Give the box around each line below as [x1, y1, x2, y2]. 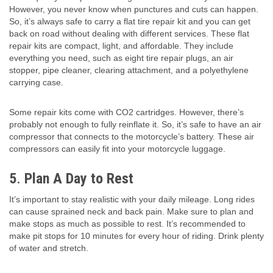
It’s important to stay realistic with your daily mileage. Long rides [9, 194, 255, 205]
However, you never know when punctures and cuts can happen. [9, 4, 258, 15]
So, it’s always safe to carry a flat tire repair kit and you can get [9, 16, 250, 27]
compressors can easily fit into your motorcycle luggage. [9, 144, 228, 154]
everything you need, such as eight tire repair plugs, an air [9, 53, 233, 63]
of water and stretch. [9, 243, 91, 253]
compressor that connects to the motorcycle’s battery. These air [9, 132, 254, 142]
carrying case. [9, 77, 66, 88]
